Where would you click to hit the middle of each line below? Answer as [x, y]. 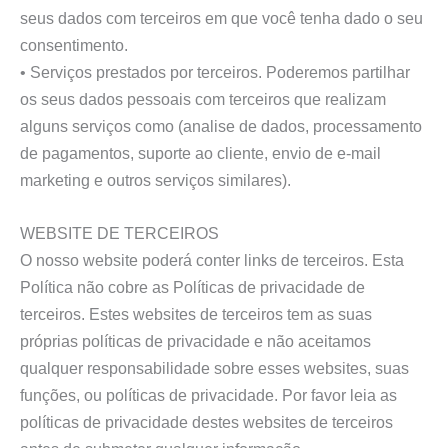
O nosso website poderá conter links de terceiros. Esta [212, 260]
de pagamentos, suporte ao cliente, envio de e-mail [200, 152]
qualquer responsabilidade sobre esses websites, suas [214, 368]
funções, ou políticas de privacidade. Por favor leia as [208, 395]
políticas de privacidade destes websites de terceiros [206, 422]
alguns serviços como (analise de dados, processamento [221, 125]
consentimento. [74, 44]
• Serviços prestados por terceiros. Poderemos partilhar [215, 71]
